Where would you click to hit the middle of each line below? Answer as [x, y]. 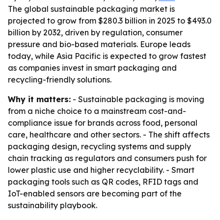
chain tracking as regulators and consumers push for [107, 158]
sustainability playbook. [53, 205]
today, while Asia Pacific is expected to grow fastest [107, 56]
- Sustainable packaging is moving [137, 99]
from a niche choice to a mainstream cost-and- [97, 111]
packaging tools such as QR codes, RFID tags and [103, 182]
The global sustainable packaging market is [91, 9]
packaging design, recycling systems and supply [99, 146]
